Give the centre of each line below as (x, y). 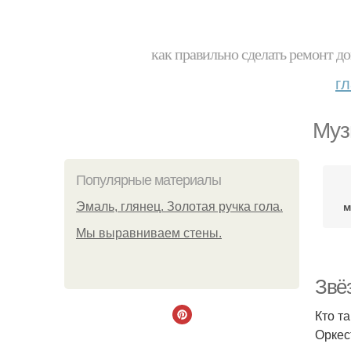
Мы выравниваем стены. (149, 233)
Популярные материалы (148, 180)
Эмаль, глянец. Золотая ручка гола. (179, 206)
